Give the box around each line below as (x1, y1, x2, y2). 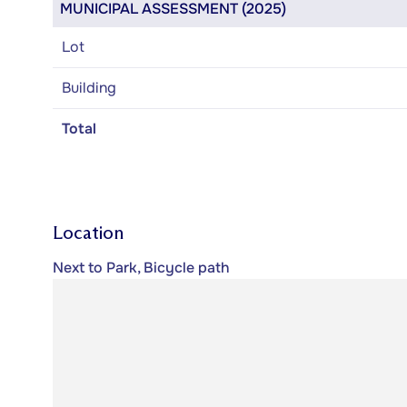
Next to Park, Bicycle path (53, 257, 230, 277)
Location (53, 222, 124, 243)
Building (62, 78, 116, 97)
